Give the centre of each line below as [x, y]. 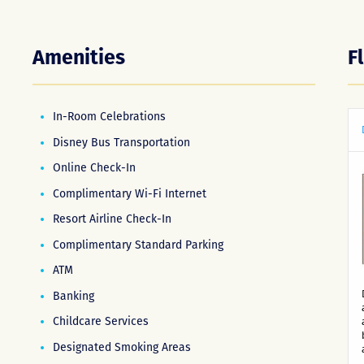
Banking [73, 296]
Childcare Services [100, 321]
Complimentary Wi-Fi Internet [129, 193]
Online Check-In [94, 168]
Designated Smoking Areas [121, 347]
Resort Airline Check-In [112, 219]
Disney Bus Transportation [121, 142]
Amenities [79, 58]
